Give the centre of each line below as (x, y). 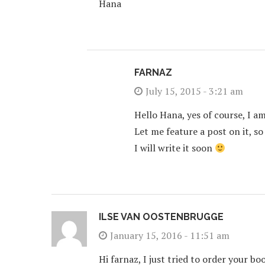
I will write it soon (174, 148)
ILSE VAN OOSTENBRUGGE (161, 217)
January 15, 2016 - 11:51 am (170, 235)
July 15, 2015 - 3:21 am (194, 91)
